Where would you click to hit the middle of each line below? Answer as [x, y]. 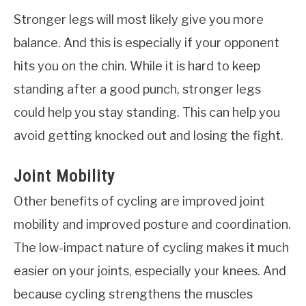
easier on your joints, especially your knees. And [150, 271]
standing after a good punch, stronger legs [137, 89]
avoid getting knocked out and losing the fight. [149, 136]
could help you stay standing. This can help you [147, 113]
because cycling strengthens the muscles [133, 294]
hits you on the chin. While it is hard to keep [137, 66]
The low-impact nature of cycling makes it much [151, 248]
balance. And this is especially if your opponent [147, 43]
